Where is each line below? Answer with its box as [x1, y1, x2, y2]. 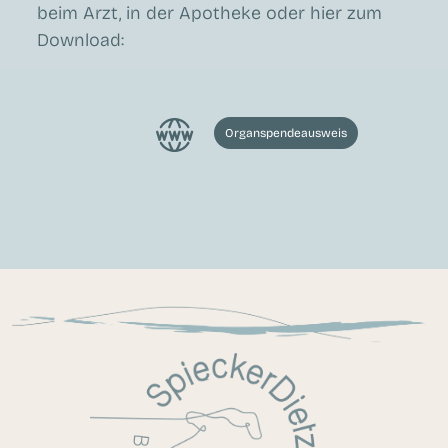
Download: [37, 29, 125, 52]
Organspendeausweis [225, 125, 348, 140]
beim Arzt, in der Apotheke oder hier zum [37, 2, 383, 25]
